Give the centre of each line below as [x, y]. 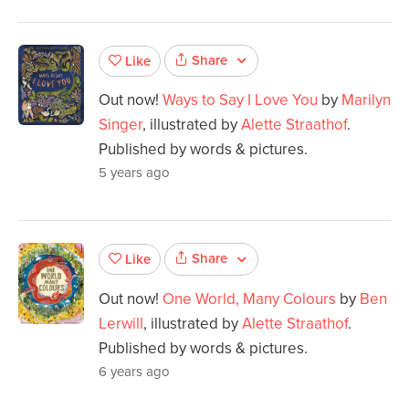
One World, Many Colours [249, 299]
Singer [121, 125]
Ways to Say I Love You [240, 100]
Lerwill [121, 323]
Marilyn [366, 100]
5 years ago [134, 173]
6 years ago [134, 371]
